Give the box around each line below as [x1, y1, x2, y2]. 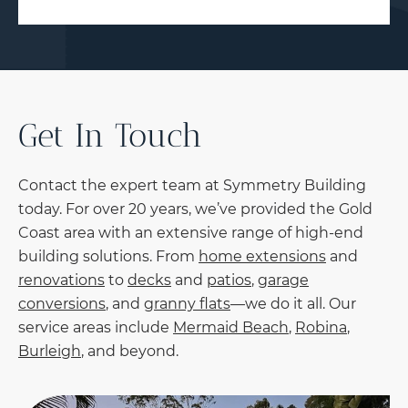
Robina [295, 319, 347, 337]
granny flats [144, 295, 230, 313]
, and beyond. [81, 342, 178, 361]
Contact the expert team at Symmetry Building [18, 177, 366, 195]
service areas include [18, 319, 173, 337]
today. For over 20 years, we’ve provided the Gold [18, 200, 372, 219]
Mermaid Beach [173, 319, 289, 337]
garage [258, 271, 309, 290]
